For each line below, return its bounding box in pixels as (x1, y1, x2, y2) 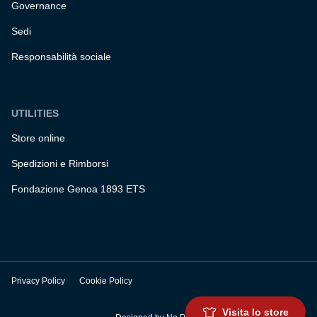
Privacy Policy (11, 276, 65, 287)
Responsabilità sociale (11, 51, 111, 63)
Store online (11, 132, 65, 144)
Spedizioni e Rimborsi (11, 158, 108, 170)
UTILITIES (11, 108, 59, 120)
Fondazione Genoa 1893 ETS (11, 183, 145, 195)
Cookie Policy (79, 276, 132, 287)
